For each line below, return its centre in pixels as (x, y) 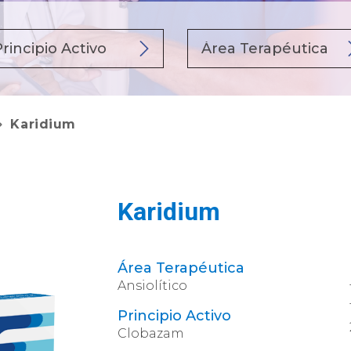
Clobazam (151, 333)
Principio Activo (175, 316)
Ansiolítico (153, 286)
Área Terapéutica (181, 268)
